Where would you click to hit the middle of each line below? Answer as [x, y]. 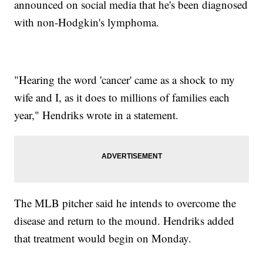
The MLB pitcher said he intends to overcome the [125, 203]
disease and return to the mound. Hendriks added [124, 221]
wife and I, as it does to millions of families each [122, 97]
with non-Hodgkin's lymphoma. [87, 22]
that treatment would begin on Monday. [103, 238]
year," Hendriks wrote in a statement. [97, 115]
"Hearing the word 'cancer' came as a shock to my [125, 80]
